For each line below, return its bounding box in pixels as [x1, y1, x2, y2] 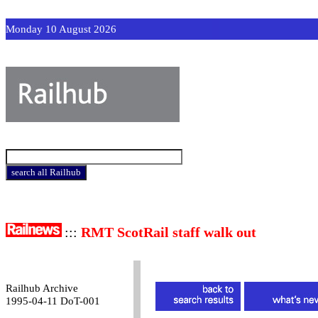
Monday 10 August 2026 [6, 23, 116, 35]
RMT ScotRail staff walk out [81, 224, 256, 240]
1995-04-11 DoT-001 [6, 295, 100, 307]
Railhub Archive [6, 283, 78, 294]
